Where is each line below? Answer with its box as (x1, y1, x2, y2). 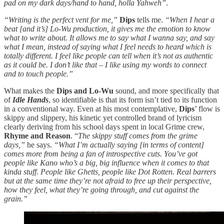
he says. (25, 140, 54, 149)
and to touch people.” (4, 69, 73, 78)
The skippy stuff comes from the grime (78, 131, 197, 140)
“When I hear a (165, 15, 214, 24)
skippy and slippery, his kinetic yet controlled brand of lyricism (4, 113, 201, 122)
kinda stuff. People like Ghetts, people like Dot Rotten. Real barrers (4, 167, 216, 176)
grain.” (4, 194, 27, 203)
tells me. (135, 15, 165, 24)
